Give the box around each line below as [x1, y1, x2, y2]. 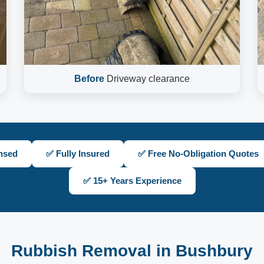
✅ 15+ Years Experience [82, 176, 181, 186]
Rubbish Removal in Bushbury [11, 242, 253, 260]
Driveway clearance [104, 74, 190, 84]
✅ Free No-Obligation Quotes [137, 148, 259, 159]
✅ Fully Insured [45, 148, 110, 159]
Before [74, 74, 104, 84]
